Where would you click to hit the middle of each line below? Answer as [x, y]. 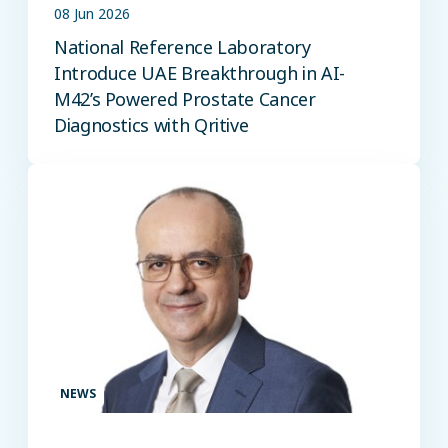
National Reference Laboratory [182, 47]
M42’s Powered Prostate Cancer [185, 99]
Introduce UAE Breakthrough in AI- [200, 73]
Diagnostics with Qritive [151, 125]
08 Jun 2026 [92, 14]
